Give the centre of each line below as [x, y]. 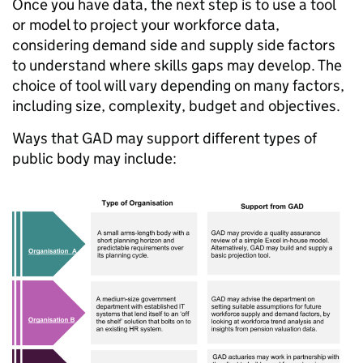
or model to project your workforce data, [146, 25]
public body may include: [94, 158]
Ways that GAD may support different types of [164, 138]
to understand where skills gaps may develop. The [177, 65]
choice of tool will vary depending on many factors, [178, 85]
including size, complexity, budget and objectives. [176, 106]
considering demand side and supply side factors [174, 45]
